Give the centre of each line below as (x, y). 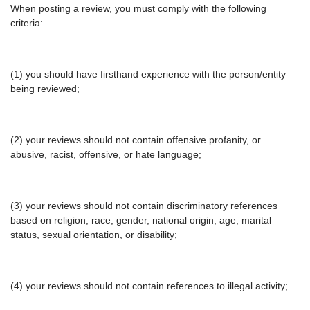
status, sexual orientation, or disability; (94, 235)
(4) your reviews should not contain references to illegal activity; (149, 286)
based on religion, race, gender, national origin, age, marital (141, 220)
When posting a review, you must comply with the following (138, 9)
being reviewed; (45, 89)
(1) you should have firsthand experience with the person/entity (148, 74)
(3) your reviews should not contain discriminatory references (144, 206)
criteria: (27, 23)
